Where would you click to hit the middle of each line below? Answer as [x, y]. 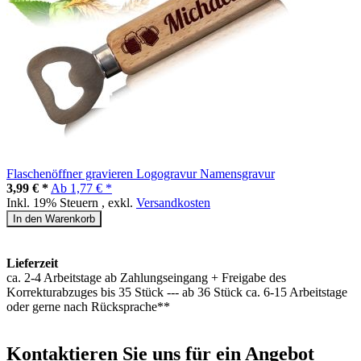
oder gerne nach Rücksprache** [88, 306]
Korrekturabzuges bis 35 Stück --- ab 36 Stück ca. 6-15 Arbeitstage [177, 292]
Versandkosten [173, 202]
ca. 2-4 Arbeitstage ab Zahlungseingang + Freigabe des [146, 277]
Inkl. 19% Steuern [54, 202]
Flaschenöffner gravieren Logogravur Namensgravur [141, 173]
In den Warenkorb [54, 218]
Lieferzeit [32, 263]
